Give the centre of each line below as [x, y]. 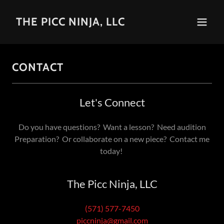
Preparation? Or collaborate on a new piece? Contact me [112, 139]
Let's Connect [112, 102]
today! [112, 151]
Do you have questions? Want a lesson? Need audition [112, 127]
